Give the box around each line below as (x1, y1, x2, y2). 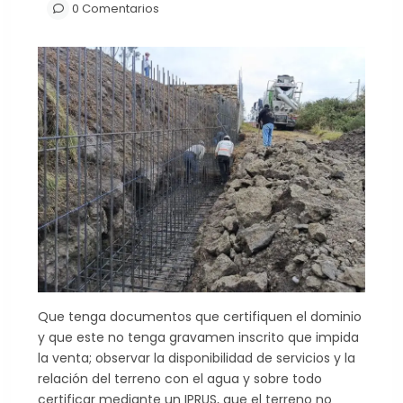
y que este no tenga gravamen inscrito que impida (38, 328, 359, 346)
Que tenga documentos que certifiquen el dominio (38, 308, 362, 326)
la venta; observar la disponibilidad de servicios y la (38, 349, 355, 367)
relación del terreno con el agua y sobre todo (38, 370, 322, 388)
